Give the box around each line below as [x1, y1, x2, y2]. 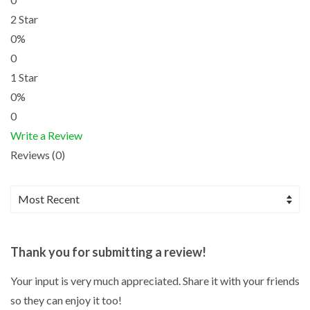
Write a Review [10, 128, 82, 142]
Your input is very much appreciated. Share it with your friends [10, 273, 300, 287]
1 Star [10, 70, 38, 84]
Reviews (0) [10, 147, 65, 161]
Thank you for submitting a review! [10, 244, 206, 259]
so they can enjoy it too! [10, 293, 122, 307]
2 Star [10, 12, 38, 26]
